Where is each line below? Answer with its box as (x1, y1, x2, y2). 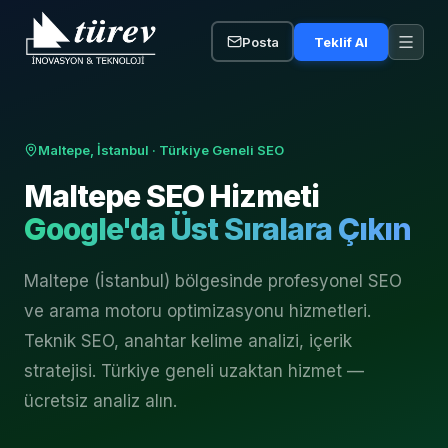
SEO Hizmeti (139, 178, 320, 214)
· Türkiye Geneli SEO (149, 142, 284, 158)
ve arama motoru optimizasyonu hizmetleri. (24, 301, 371, 321)
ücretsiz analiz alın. (24, 391, 177, 411)
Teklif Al (314, 33, 368, 50)
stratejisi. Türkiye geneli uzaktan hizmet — (24, 361, 364, 381)
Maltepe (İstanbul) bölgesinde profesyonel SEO (24, 271, 402, 291)
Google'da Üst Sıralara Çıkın (24, 211, 411, 247)
